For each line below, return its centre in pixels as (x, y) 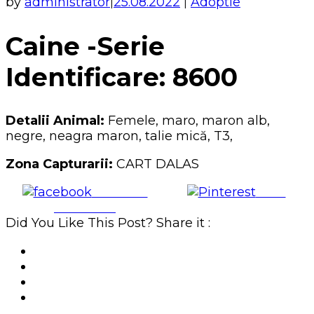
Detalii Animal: (55, 121)
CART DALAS (156, 164)
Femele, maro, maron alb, (187, 121)
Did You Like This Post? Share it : (108, 223)
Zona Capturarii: (59, 164)
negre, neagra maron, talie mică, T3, (119, 136)
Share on (120, 192)
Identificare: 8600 (122, 77)
